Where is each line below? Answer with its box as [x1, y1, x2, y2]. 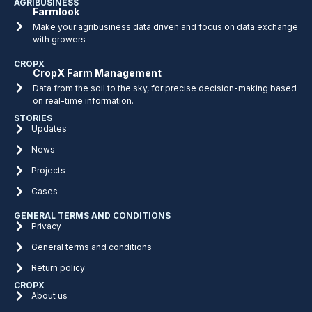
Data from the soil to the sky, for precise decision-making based [33, 83, 297, 94]
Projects [31, 165, 65, 176]
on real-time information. [33, 95, 134, 107]
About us [31, 290, 68, 302]
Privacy [31, 221, 61, 232]
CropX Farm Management [33, 67, 162, 79]
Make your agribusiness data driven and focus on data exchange [33, 22, 298, 33]
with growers [33, 34, 86, 45]
